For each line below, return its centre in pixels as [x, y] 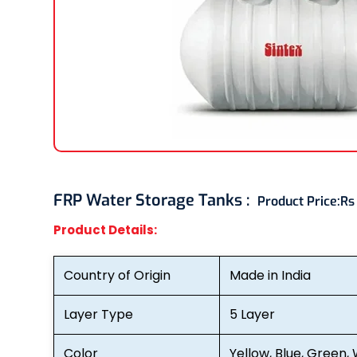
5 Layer [252, 314]
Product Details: [105, 229]
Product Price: [299, 201]
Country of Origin [117, 275]
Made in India [270, 275]
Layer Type [98, 314]
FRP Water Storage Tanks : [155, 200]
